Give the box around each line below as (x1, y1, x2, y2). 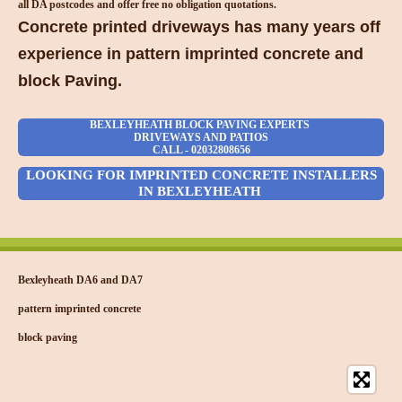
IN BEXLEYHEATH (137, 184, 265, 199)
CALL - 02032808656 (152, 143, 250, 156)
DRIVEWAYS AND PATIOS (134, 130, 268, 144)
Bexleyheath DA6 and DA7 (18, 274, 145, 287)
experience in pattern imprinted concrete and (18, 44, 363, 63)
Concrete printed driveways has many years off (18, 17, 380, 36)
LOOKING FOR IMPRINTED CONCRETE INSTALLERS (25, 168, 377, 183)
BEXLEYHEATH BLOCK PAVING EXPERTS (90, 118, 312, 131)
